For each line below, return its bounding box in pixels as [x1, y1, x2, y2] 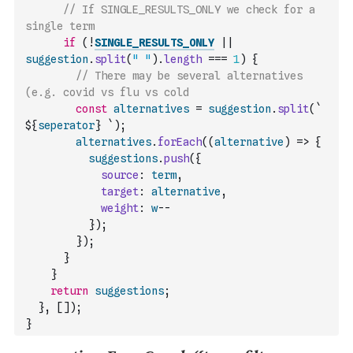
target [101, 185, 139, 198]
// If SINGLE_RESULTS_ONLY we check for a [63, 3, 315, 16]
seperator [38, 119, 95, 132]
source [101, 169, 139, 181]
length [164, 53, 202, 65]
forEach [158, 136, 202, 148]
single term [25, 20, 95, 32]
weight [101, 202, 139, 214]
